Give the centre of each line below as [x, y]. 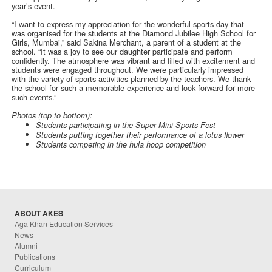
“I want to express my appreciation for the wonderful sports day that [128, 24]
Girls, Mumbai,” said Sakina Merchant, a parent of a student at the [127, 42]
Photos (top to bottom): [52, 116]
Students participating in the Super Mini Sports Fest [126, 125]
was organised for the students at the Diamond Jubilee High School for [134, 33]
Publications [35, 257]
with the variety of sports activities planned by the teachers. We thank [131, 79]
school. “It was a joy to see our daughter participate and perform [122, 52]
